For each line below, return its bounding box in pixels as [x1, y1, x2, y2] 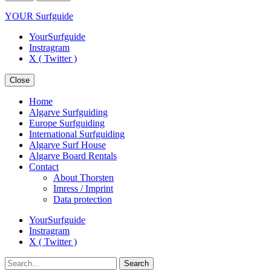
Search [4, 256, 30, 267]
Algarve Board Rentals [29, 151, 117, 161]
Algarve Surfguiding [29, 107, 108, 117]
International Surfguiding [29, 129, 125, 139]
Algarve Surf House [29, 140, 106, 150]
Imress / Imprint [53, 183, 113, 194]
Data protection [53, 194, 112, 204]
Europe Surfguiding [29, 118, 105, 128]
